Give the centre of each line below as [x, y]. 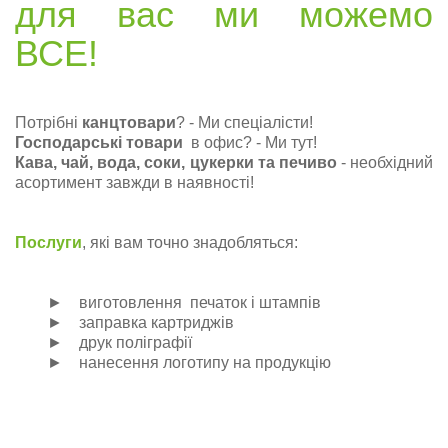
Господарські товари [99, 142]
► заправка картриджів [124, 322]
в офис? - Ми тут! [250, 142]
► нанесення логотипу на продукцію [173, 362]
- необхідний [384, 162]
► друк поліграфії [103, 342]
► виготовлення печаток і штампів [168, 302]
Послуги [48, 242]
